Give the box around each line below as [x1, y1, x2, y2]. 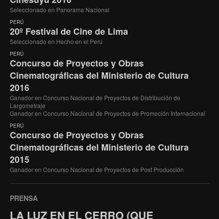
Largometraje [10, 101, 45, 109]
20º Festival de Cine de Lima [10, 24, 128, 38]
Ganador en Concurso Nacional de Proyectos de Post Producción [10, 165, 184, 174]
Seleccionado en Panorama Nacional [10, 5, 109, 14]
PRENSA [10, 193, 38, 203]
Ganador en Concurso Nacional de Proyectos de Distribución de [10, 93, 180, 102]
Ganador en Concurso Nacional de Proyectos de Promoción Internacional [10, 109, 205, 117]
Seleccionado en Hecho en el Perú [10, 37, 103, 45]
